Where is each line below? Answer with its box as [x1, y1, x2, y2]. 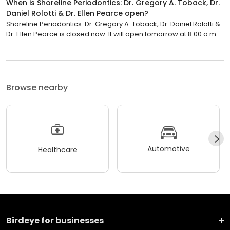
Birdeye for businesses [6, 214, 104, 226]
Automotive [147, 144, 190, 155]
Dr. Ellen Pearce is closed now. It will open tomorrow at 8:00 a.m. [6, 29, 218, 39]
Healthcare [37, 145, 78, 156]
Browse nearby [6, 81, 68, 93]
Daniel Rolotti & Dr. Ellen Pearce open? [6, 8, 148, 18]
